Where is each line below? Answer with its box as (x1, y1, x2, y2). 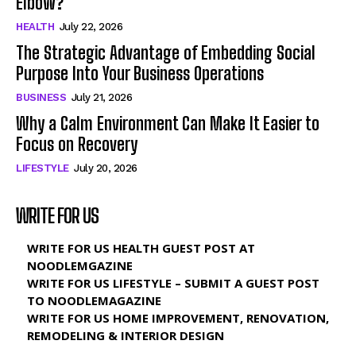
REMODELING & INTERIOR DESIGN (27, 327, 224, 343)
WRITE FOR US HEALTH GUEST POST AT (27, 239, 255, 256)
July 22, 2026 (59, 20, 122, 33)
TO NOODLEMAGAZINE (27, 292, 161, 308)
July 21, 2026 (71, 91, 132, 103)
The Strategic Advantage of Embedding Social (16, 41, 315, 64)
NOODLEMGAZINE (27, 257, 133, 273)
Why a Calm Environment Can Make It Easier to (16, 112, 319, 134)
